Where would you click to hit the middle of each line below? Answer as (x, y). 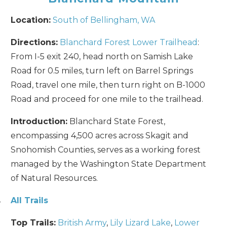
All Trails (30, 200)
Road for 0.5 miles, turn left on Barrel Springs (102, 70)
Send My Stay (113, 62)
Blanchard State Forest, (117, 121)
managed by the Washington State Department (109, 164)
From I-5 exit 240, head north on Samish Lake (102, 56)
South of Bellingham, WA (104, 20)
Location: (31, 20)
